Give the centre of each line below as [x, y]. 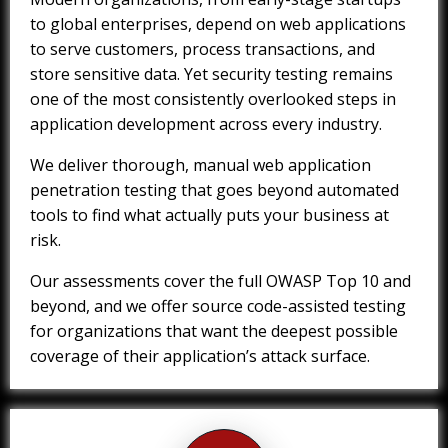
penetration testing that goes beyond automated [214, 190]
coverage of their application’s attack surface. [200, 356]
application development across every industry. [206, 124]
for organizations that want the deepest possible [214, 331]
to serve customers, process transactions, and [202, 49]
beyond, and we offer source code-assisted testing [218, 306]
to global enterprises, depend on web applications [218, 24]
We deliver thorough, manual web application [200, 165]
